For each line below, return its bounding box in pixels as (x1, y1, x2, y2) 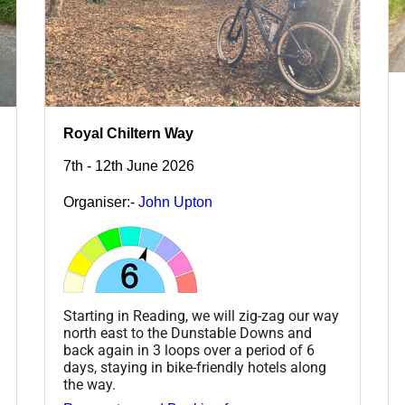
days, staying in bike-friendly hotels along (63, 359, 326, 377)
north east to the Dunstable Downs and (63, 325, 312, 343)
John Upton (138, 194, 212, 211)
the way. (63, 376, 116, 394)
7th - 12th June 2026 (63, 158, 194, 174)
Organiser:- (63, 194, 138, 211)
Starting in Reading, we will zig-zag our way (63, 307, 339, 325)
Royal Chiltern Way (63, 126, 193, 142)
